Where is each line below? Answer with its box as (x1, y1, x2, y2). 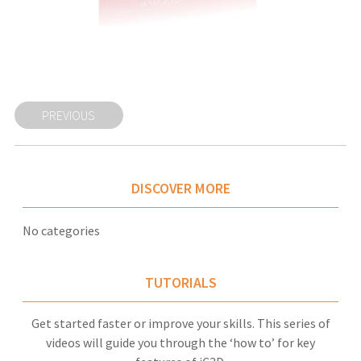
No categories (22, 222, 100, 239)
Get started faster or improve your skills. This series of (31, 314, 330, 331)
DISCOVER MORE (131, 180, 230, 198)
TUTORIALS (144, 274, 217, 293)
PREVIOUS (42, 107, 96, 124)
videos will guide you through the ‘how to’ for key (46, 334, 315, 351)
